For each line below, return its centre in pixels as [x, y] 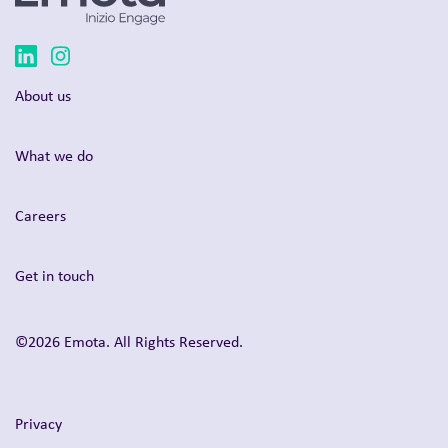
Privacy [38, 424]
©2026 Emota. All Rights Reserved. [129, 342]
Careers [40, 216]
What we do [54, 156]
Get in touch [54, 276]
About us [43, 96]
